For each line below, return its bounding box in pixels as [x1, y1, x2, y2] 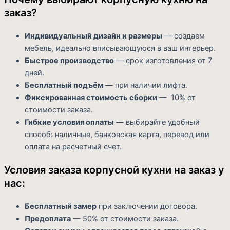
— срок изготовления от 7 [114, 56, 212, 66]
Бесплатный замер [25, 202, 97, 212]
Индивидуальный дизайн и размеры [25, 31, 162, 41]
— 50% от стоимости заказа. [71, 214, 179, 224]
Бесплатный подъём [25, 81, 103, 90]
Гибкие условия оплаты [25, 118, 114, 127]
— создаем [162, 31, 205, 41]
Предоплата [25, 214, 71, 224]
